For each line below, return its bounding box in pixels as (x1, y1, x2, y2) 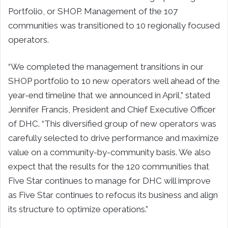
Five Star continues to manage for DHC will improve (8, 175, 211, 186)
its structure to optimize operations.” (8, 204, 148, 214)
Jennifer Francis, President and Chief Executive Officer (8, 104, 216, 115)
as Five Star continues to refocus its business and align (8, 189, 218, 200)
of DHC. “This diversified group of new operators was (8, 118, 216, 129)
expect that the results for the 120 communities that (8, 161, 209, 172)
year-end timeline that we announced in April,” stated (8, 90, 210, 100)
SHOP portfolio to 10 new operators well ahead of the (8, 75, 220, 86)
